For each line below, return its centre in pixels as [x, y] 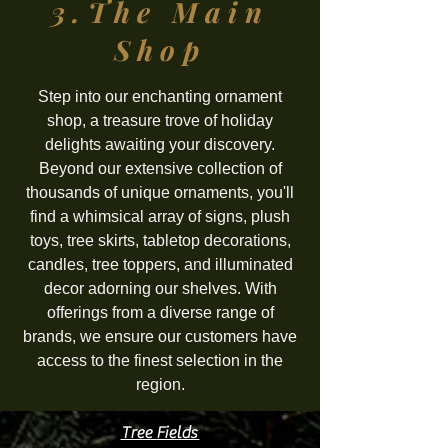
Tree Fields [160, 433]
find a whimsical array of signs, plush [160, 216]
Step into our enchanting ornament [160, 96]
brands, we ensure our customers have [160, 336]
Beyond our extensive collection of [160, 168]
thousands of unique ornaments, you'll [160, 192]
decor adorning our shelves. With [160, 288]
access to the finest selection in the [160, 360]
